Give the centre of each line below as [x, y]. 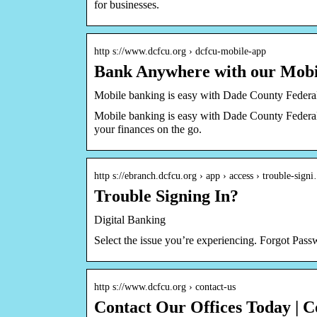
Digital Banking [130, 219]
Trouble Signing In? [166, 196]
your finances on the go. [148, 129]
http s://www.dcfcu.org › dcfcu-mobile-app [180, 51]
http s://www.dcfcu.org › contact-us [165, 287]
